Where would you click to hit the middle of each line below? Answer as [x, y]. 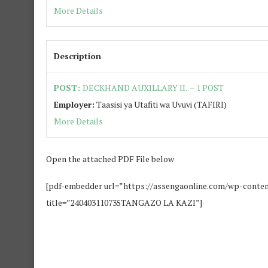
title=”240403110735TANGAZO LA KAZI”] [124, 203]
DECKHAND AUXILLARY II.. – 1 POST [153, 88]
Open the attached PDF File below [110, 159]
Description [77, 56]
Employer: [74, 105]
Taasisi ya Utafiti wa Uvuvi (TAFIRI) [161, 105]
